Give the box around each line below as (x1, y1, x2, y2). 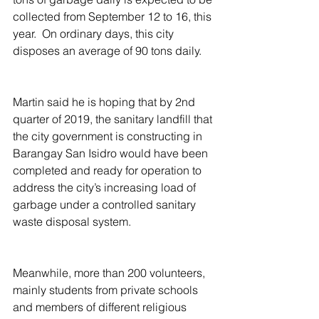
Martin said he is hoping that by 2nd (13, 95, 198, 110)
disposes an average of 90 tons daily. (13, 43, 202, 58)
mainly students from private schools (13, 283, 201, 298)
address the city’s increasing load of (13, 180, 199, 195)
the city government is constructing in (13, 129, 205, 144)
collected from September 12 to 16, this (13, 9, 214, 24)
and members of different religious (13, 300, 189, 315)
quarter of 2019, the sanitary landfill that (13, 112, 215, 127)
